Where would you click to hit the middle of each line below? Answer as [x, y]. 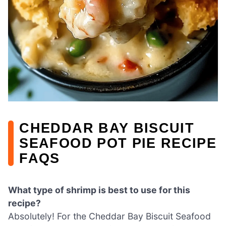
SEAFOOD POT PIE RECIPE [118, 143]
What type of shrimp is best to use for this [99, 190]
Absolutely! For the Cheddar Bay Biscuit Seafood [109, 216]
